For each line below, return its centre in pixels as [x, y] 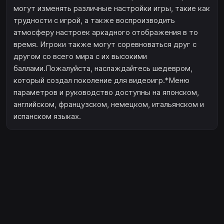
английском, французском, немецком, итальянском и [109, 104]
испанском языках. [47, 116]
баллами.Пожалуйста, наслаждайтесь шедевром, [103, 68]
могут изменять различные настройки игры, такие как [112, 8]
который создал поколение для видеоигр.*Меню [101, 80]
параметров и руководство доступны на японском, [106, 92]
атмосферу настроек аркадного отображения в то [106, 32]
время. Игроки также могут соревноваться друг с [105, 44]
